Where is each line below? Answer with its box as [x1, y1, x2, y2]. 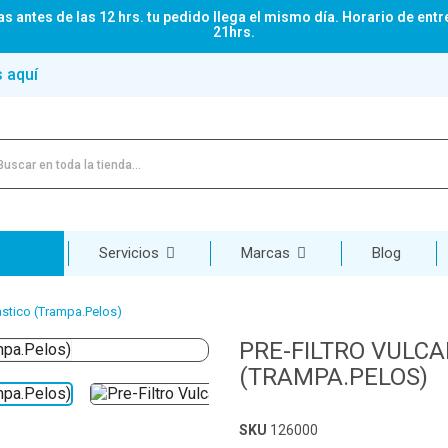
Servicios [99, 244, 163, 263]
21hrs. [213, 24, 255, 40]
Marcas [241, 244, 294, 263]
